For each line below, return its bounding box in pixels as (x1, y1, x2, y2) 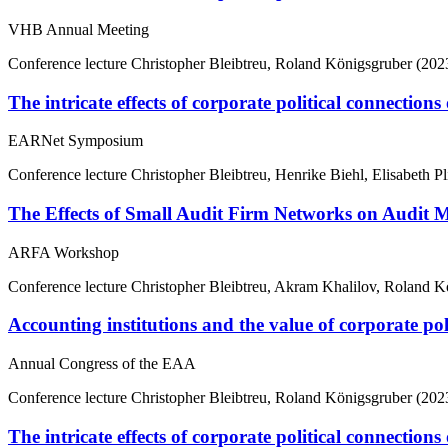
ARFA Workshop (8, 243, 119, 261)
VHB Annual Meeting (8, 20, 149, 38)
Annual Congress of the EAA (8, 355, 196, 373)
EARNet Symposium (8, 132, 143, 150)
